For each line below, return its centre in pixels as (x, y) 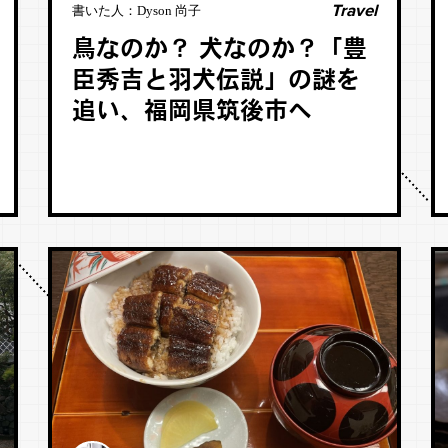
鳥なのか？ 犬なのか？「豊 (219, 51)
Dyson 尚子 (168, 10)
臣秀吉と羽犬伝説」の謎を (215, 82)
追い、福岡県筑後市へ (191, 113)
